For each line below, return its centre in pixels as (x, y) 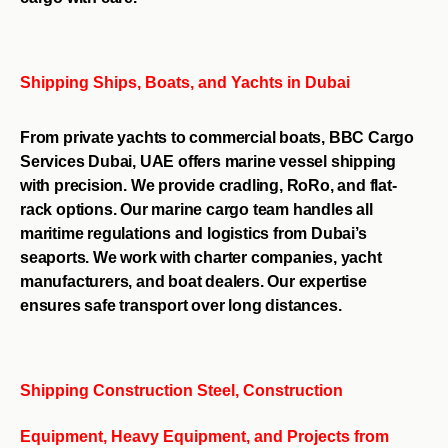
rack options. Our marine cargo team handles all (196, 209)
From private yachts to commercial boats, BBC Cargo (217, 137)
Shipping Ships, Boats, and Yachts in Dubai (185, 82)
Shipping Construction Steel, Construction (181, 390)
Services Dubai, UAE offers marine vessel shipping (208, 161)
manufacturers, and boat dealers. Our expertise (193, 281)
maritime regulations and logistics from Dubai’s (193, 233)
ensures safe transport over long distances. (181, 305)
